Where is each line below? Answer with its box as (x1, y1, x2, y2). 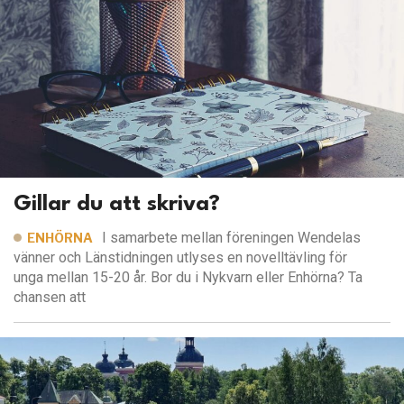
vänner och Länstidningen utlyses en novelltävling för (14, 248, 347, 266)
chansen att (14, 288, 86, 306)
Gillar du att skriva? (14, 193, 220, 216)
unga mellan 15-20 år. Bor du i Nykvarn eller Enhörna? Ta (14, 268, 363, 286)
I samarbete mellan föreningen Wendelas (102, 228, 362, 246)
